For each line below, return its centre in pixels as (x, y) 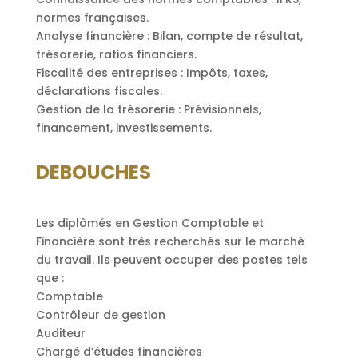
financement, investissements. (123, 128)
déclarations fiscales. (99, 91)
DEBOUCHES (93, 172)
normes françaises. (92, 18)
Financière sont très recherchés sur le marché (170, 241)
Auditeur (60, 333)
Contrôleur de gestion (100, 314)
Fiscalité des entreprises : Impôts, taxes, (151, 73)
